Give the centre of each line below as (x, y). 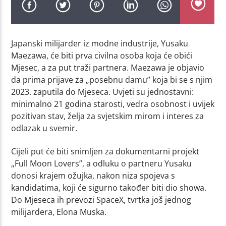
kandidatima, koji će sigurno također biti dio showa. (109, 188)
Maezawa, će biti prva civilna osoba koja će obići (102, 55)
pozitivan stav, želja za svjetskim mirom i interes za (108, 116)
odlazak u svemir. (44, 128)
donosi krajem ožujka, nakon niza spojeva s (93, 176)
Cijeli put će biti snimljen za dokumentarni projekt (105, 152)
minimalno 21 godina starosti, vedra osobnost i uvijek (113, 104)
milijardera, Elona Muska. (59, 212)
